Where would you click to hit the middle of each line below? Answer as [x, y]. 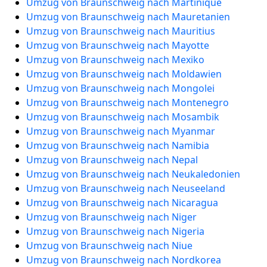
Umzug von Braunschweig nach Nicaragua [122, 203]
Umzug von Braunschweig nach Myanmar [121, 131]
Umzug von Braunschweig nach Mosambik [123, 117]
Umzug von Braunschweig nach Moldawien [124, 74]
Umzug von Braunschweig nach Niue [109, 246]
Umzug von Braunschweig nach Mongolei [120, 88]
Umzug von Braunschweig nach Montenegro [128, 103]
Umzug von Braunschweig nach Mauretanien [128, 17]
